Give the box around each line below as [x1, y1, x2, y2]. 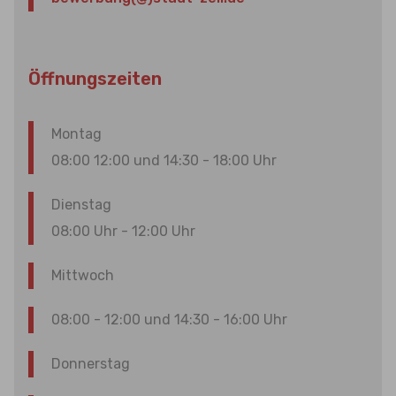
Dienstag [51, 196, 111, 213]
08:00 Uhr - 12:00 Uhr [51, 223, 195, 240]
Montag [51, 126, 102, 142]
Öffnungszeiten [28, 68, 162, 89]
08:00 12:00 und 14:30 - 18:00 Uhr [51, 152, 277, 169]
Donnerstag [51, 355, 130, 372]
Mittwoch [51, 267, 114, 284]
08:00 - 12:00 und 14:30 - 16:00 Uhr [51, 311, 287, 328]
